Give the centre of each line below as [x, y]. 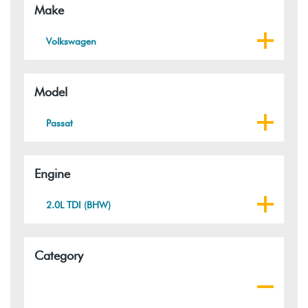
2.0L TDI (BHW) [79, 205]
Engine [52, 173]
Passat [60, 123]
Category [59, 255]
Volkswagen [71, 41]
